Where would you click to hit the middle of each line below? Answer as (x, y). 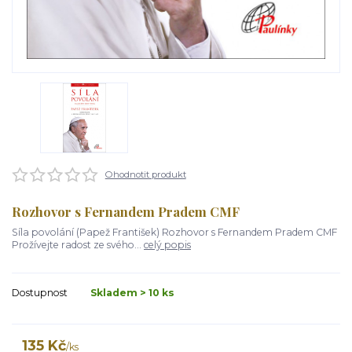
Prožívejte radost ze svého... (78, 245)
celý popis (167, 245)
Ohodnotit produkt (145, 174)
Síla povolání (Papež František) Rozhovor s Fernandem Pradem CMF (174, 233)
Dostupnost (40, 293)
